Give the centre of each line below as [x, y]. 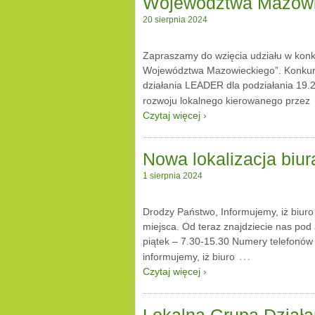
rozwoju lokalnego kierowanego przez [226, 100]
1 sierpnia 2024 [173, 176]
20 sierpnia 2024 [175, 19]
